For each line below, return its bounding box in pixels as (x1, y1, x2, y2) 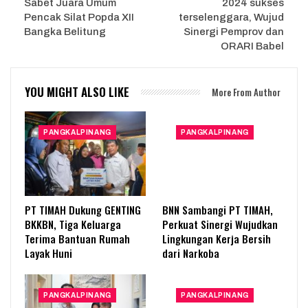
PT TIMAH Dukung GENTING (25, 202, 141, 218)
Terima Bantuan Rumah (25, 231, 130, 247)
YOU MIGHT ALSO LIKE (25, 82, 129, 100)
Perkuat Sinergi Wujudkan (162, 217, 278, 232)
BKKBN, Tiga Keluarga (25, 217, 121, 232)
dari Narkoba (162, 245, 219, 261)
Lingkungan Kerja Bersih (162, 231, 271, 247)
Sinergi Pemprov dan (184, 25, 284, 37)
